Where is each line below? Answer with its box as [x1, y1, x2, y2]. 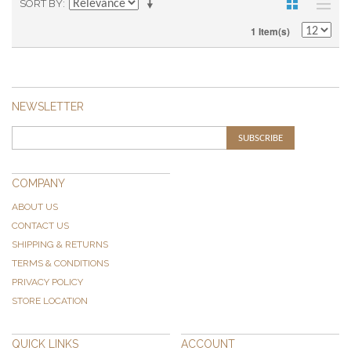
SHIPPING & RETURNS [12, 239, 108, 251]
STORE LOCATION [12, 295, 88, 307]
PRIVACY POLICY [12, 277, 83, 288]
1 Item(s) [251, 24, 290, 39]
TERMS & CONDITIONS [12, 258, 109, 270]
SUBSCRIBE [238, 133, 284, 144]
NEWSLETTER [12, 100, 84, 114]
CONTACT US [12, 220, 69, 232]
